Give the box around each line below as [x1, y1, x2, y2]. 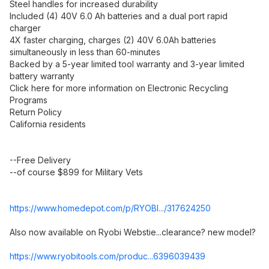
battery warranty [10, 71, 74, 81]
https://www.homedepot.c [10, 203, 110, 213]
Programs [10, 95, 47, 105]
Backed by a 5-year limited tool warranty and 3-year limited [10, 59, 244, 69]
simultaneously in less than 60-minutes [10, 47, 160, 57]
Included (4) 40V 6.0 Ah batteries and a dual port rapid [10, 11, 228, 21]
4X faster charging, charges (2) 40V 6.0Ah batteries [10, 35, 216, 45]
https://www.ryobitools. [10, 251, 99, 261]
